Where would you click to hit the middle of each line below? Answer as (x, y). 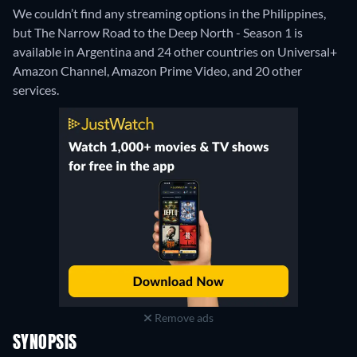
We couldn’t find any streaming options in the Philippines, (169, 14)
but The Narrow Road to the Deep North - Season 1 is (158, 33)
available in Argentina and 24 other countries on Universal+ (175, 52)
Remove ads (182, 318)
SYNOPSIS (45, 344)
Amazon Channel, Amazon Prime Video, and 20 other (157, 71)
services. (36, 90)
